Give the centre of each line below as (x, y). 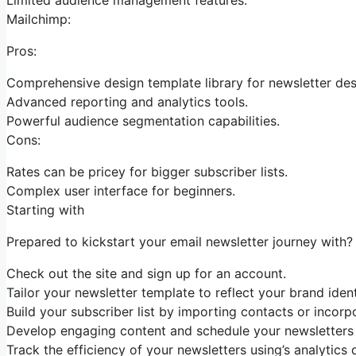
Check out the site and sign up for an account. (146, 273)
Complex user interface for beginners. (121, 190)
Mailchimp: (39, 19)
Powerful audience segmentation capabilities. (143, 120)
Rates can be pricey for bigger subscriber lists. (147, 171)
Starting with (45, 209)
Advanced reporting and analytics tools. (127, 101)
